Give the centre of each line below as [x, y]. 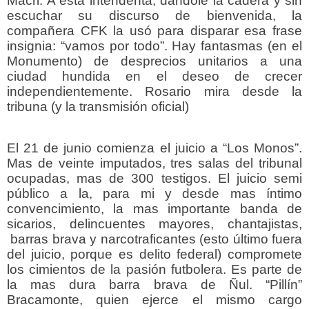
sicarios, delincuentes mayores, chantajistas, [154, 223]
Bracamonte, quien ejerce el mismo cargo [154, 299]
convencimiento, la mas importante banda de [154, 208]
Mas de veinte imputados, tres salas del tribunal [154, 163]
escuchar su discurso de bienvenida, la [154, 15]
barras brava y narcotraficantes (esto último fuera [154, 239]
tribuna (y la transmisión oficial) [98, 106]
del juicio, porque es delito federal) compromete [154, 254]
